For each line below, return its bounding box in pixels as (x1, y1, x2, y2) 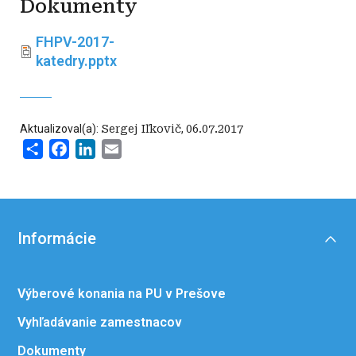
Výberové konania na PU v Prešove (17, 286, 226, 302)
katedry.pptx (36, 52, 117, 69)
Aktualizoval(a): (20, 122, 101, 135)
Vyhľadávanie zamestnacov (17, 315, 182, 331)
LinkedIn (95, 141, 148, 155)
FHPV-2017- (36, 33, 114, 50)
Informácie (17, 229, 96, 249)
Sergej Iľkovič (101, 122, 181, 135)
